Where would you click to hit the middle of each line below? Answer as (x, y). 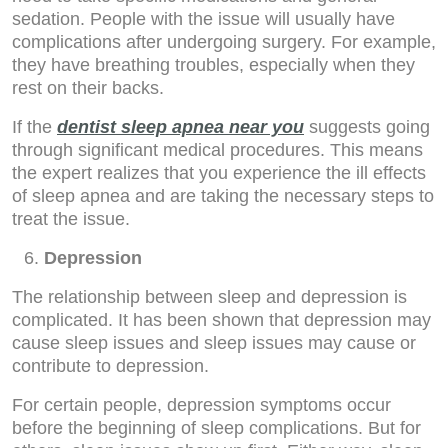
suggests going (367, 127)
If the (34, 127)
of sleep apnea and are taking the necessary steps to (223, 196)
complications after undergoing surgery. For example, (224, 42)
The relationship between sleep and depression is (209, 297)
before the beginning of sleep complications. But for (216, 428)
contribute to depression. (110, 366)
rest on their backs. (88, 88)
